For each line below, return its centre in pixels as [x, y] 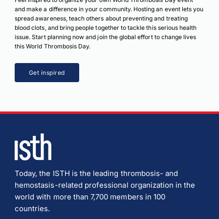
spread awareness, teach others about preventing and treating [101, 19]
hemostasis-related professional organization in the [105, 185]
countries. [33, 209]
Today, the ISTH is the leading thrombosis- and [97, 174]
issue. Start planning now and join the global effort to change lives [105, 37]
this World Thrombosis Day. [53, 46]
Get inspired [47, 73]
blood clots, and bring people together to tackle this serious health [106, 28]
